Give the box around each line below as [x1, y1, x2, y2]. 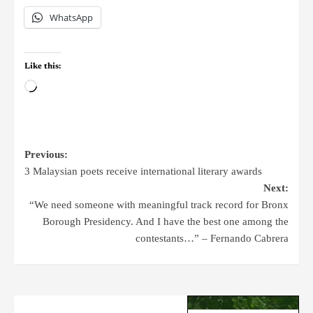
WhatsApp [50, 11, 93, 24]
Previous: [24, 149, 68, 161]
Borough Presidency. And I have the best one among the [43, 216, 289, 228]
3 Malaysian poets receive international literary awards [24, 166, 262, 177]
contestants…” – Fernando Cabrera [136, 233, 289, 245]
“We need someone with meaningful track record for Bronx [29, 199, 289, 211]
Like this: [24, 62, 61, 71]
